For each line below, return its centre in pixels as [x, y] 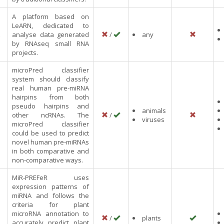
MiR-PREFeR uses [50, 177]
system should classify [50, 79]
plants [151, 218]
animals [154, 110]
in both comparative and [50, 151]
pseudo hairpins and [50, 106]
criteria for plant [50, 204]
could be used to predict [50, 133]
